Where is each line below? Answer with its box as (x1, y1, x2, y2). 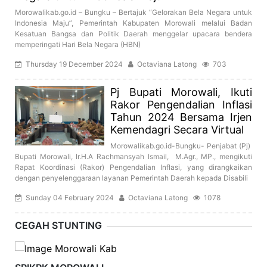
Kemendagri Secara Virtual (110, 123, 244, 136)
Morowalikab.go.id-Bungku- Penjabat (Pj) (110, 141, 252, 151)
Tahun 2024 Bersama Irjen (110, 111, 252, 124)
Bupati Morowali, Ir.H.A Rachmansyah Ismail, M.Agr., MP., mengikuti (15, 152, 252, 162)
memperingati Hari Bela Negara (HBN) (15, 40, 141, 49)
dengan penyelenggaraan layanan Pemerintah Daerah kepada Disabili (15, 173, 248, 183)
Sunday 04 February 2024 (22, 193, 119, 203)
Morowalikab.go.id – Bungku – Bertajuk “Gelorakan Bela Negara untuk (15, 8, 252, 17)
